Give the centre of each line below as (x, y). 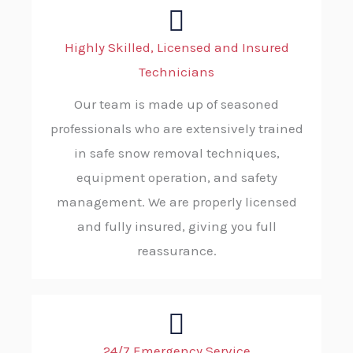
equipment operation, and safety (176, 178)
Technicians (176, 72)
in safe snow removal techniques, (176, 153)
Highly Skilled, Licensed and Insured (176, 48)
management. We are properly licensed (176, 202)
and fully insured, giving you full (176, 227)
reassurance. (176, 251)
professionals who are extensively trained (176, 129)
